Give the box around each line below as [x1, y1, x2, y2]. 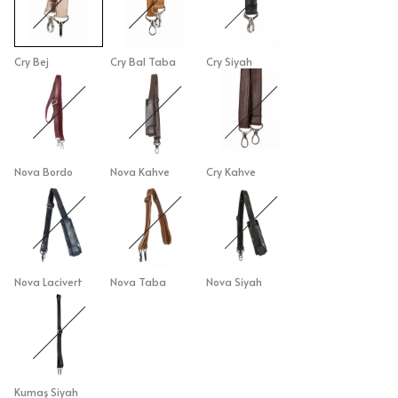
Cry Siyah [206, 54, 252, 68]
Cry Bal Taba [110, 54, 176, 68]
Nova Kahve [110, 164, 170, 179]
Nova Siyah [206, 275, 262, 289]
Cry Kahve [206, 164, 256, 179]
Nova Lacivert [14, 275, 83, 289]
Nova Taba [110, 275, 166, 289]
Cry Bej [14, 54, 49, 68]
